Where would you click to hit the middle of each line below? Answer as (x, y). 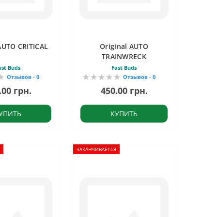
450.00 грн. (124, 91)
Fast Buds (124, 68)
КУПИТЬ (124, 114)
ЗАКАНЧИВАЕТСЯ (96, 149)
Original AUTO (124, 46)
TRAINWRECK (124, 56)
